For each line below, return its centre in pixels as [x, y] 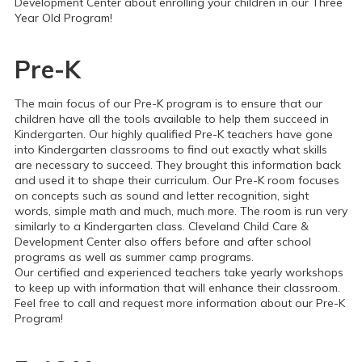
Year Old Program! [63, 18]
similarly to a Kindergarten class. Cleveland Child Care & [162, 226]
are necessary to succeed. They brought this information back [178, 165]
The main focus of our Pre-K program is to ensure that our [168, 103]
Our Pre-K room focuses [276, 180]
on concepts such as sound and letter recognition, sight [162, 196]
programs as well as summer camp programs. [134, 257]
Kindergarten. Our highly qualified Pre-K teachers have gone [174, 134]
